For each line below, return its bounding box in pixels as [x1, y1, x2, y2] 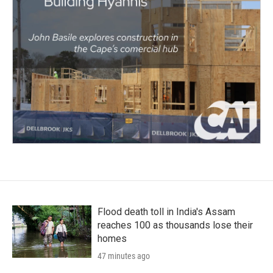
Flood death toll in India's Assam [97, 205, 235, 218]
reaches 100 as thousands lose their [97, 219, 253, 231]
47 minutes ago [97, 250, 150, 261]
